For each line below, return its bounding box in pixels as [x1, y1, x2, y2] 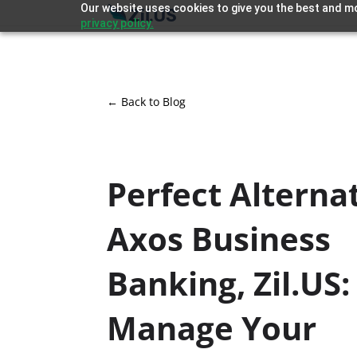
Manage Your [107, 305, 317, 350]
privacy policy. [80, 17, 154, 29]
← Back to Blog [107, 93, 186, 109]
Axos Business [107, 216, 331, 261]
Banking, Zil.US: [107, 261, 351, 305]
